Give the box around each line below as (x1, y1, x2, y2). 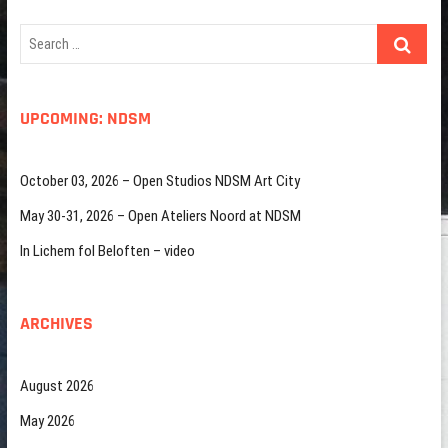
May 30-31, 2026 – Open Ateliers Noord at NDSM (19, 207, 301, 225)
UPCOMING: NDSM (19, 107, 151, 130)
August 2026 (19, 377, 94, 395)
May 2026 (19, 412, 75, 430)
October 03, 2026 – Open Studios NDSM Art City (19, 172, 300, 190)
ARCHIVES (19, 312, 93, 335)
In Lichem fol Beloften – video (19, 242, 195, 260)
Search (377, 25, 418, 43)
